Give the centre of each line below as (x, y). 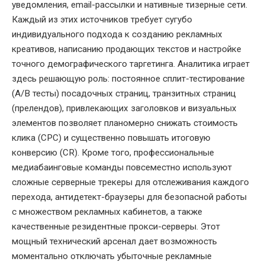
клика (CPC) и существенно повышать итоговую (111, 138)
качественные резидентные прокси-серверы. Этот (116, 227)
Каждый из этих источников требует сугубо (102, 20)
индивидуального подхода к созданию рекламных (117, 35)
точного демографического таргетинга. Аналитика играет (131, 64)
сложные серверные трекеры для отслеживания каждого (130, 182)
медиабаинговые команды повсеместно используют (122, 168)
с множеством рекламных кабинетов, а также (107, 212)
